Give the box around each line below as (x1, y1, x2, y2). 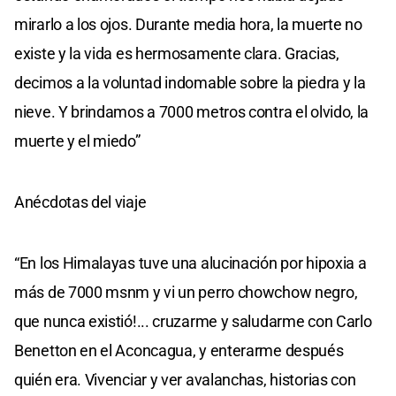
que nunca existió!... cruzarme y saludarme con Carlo (14, 311, 372, 331)
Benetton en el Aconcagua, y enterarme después (14, 340, 344, 360)
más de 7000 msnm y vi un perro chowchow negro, (14, 282, 358, 301)
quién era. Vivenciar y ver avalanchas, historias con (14, 369, 356, 389)
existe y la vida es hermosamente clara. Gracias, (14, 43, 339, 63)
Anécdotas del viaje (14, 192, 147, 211)
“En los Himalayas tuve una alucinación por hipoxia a (14, 253, 367, 272)
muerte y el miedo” (14, 131, 141, 150)
